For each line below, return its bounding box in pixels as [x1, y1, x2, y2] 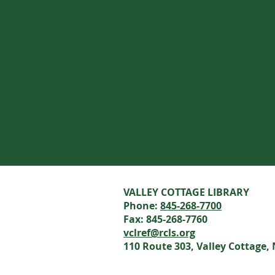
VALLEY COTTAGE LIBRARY [123, 185, 249, 199]
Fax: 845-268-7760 [123, 212, 207, 226]
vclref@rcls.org [123, 226, 195, 239]
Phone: [123, 199, 160, 212]
